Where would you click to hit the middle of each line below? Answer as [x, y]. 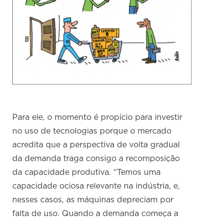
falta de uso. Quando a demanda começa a [96, 214]
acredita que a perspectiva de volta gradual [96, 145]
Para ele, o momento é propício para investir [97, 118]
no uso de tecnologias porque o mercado [92, 131]
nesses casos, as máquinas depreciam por [93, 200]
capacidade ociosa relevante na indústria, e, [96, 186]
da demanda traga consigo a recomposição [96, 159]
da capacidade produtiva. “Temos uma [87, 173]
